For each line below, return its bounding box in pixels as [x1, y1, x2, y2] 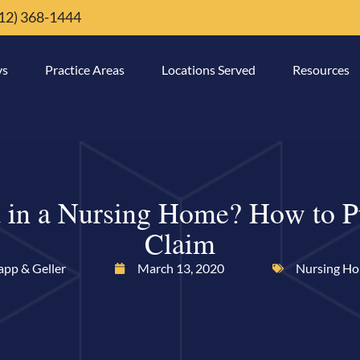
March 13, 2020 [137, 260, 224, 276]
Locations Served [161, 62, 256, 77]
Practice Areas [44, 62, 125, 77]
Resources [292, 62, 350, 77]
